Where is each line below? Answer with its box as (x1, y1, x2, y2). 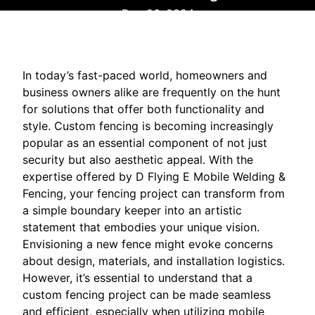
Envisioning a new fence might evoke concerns (22, 236, 273, 251)
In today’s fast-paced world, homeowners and (22, 67, 267, 82)
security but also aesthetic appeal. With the (22, 152, 253, 167)
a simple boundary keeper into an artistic (22, 202, 242, 217)
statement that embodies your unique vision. (22, 219, 259, 234)
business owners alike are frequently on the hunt (22, 84, 281, 99)
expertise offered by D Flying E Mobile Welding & (22, 169, 285, 184)
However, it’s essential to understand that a (22, 270, 252, 285)
